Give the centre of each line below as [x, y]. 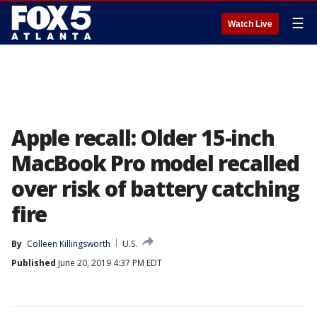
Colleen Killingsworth [69, 244]
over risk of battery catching [156, 189]
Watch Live [250, 24]
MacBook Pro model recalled [155, 163]
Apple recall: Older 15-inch [143, 138]
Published [34, 263]
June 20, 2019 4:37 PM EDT [109, 263]
